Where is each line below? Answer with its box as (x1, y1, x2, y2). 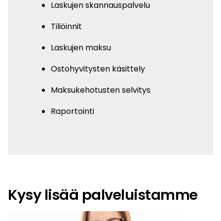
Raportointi (51, 105, 94, 117)
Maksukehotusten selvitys (51, 84, 150, 96)
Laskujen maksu (51, 41, 111, 53)
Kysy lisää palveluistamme (8, 184, 198, 205)
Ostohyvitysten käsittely (51, 63, 145, 74)
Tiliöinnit (51, 20, 82, 32)
